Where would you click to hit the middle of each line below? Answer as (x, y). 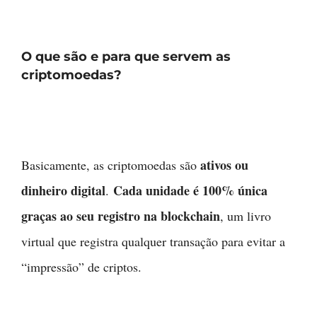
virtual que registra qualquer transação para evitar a (153, 242)
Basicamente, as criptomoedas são (111, 165)
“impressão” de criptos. (81, 267)
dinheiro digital (63, 191)
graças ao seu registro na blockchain (121, 216)
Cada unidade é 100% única (190, 191)
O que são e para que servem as (126, 57)
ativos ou (224, 165)
